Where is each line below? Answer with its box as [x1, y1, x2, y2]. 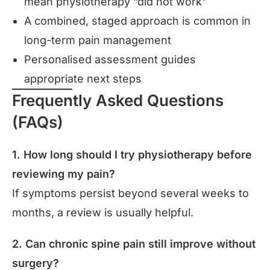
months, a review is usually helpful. [12, 206, 193, 219]
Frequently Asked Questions [12, 90, 224, 110]
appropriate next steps [24, 72, 142, 85]
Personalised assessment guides [24, 52, 196, 66]
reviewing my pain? [12, 167, 115, 180]
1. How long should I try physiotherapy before [12, 148, 252, 161]
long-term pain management [24, 33, 171, 46]
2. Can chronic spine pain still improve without [12, 237, 256, 250]
